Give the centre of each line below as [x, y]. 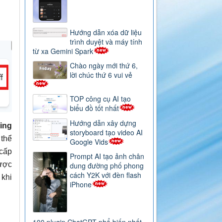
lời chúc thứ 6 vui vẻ [101, 75]
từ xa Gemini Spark [63, 51]
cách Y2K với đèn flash [106, 175]
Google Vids [89, 141]
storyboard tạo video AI [107, 132]
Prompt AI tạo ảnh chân [107, 156]
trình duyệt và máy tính [106, 41]
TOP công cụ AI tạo [101, 98]
